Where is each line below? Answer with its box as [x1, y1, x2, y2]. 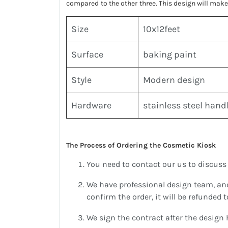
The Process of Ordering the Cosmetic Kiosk [66, 141, 216, 150]
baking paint [143, 49, 196, 61]
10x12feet [143, 23, 180, 35]
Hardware [71, 100, 111, 111]
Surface [71, 49, 103, 61]
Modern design [143, 74, 205, 86]
